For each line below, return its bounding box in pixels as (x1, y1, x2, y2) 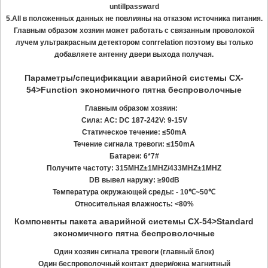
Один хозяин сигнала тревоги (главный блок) (54, 248, 214, 256)
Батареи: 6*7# (109, 152, 159, 160)
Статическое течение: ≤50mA (81, 128, 187, 136)
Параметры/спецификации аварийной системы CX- (25, 73, 243, 83)
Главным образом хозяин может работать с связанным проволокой (14, 26, 254, 35)
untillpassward (109, 2, 159, 11)
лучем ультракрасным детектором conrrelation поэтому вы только (15, 38, 253, 47)
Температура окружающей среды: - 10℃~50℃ (53, 188, 215, 196)
